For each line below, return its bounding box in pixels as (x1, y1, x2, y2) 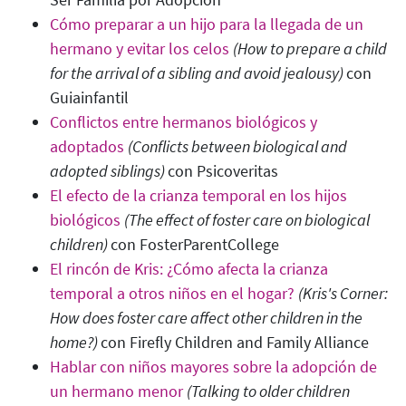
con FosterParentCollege (111, 234, 279, 256)
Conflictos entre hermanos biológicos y (50, 111, 317, 133)
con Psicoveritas (168, 160, 278, 182)
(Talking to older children (187, 381, 350, 402)
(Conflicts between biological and (128, 136, 347, 158)
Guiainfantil (50, 87, 129, 109)
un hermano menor (50, 381, 183, 402)
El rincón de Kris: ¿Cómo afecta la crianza (50, 258, 328, 280)
